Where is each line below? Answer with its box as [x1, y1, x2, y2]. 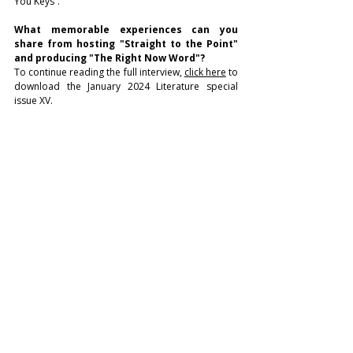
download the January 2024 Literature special [14, 80, 238, 94]
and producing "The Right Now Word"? [14, 51, 205, 65]
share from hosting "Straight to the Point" [14, 37, 238, 51]
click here [184, 65, 226, 80]
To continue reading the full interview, [14, 65, 184, 80]
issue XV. [14, 94, 53, 108]
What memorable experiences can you [14, 23, 238, 37]
